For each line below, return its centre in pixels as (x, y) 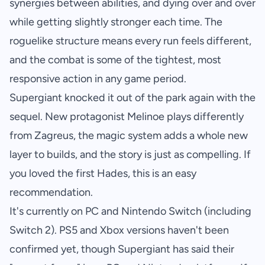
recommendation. (51, 193)
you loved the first (53, 174)
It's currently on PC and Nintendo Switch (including (130, 211)
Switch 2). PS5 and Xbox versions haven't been (119, 230)
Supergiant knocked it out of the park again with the (132, 98)
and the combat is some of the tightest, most (115, 60)
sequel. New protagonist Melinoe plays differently (127, 117)
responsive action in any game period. (98, 79)
